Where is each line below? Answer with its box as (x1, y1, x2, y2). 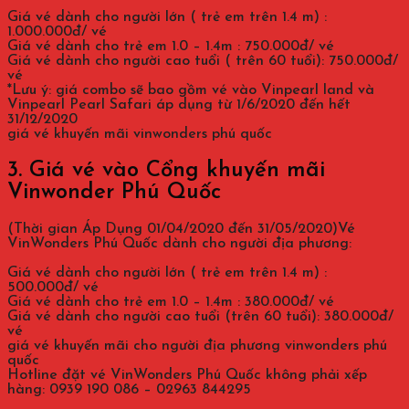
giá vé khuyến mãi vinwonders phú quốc (7, 127, 272, 142)
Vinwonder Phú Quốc (7, 182, 221, 204)
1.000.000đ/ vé (7, 25, 107, 40)
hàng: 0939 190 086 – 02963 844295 (7, 383, 251, 398)
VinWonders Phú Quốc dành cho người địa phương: (7, 236, 351, 252)
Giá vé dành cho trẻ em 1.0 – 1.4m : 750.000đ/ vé (7, 39, 334, 55)
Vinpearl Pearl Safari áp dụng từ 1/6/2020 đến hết (7, 98, 351, 113)
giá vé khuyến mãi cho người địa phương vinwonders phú (7, 339, 387, 354)
